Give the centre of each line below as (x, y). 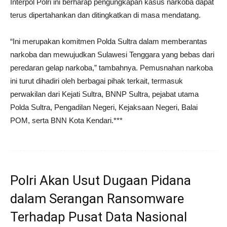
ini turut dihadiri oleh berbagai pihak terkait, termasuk (97, 81)
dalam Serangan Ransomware (97, 198)
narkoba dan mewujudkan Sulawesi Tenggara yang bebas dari (112, 54)
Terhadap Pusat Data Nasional (99, 217)
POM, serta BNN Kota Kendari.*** (66, 120)
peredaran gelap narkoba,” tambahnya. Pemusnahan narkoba (111, 67)
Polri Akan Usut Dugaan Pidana (101, 180)
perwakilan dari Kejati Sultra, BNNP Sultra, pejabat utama (104, 94)
